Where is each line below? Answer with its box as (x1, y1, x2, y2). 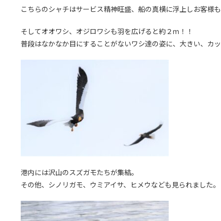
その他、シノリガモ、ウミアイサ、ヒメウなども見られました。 (21, 180, 220, 190)
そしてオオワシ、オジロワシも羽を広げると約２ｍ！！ (21, 26, 193, 37)
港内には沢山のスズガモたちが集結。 (21, 167, 138, 178)
